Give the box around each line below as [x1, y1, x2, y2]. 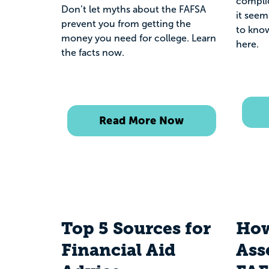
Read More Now [98, 113, 184, 127]
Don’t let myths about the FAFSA [61, 4, 206, 14]
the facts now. [61, 47, 124, 58]
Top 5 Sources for [61, 219, 211, 238]
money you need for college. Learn [61, 32, 216, 43]
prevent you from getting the [61, 18, 191, 29]
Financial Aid [61, 240, 176, 260]
